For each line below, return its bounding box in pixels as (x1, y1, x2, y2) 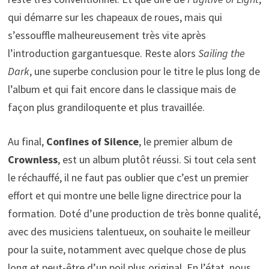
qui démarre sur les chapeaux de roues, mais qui (7, 10, 222, 25)
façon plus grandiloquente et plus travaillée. (7, 100, 205, 115)
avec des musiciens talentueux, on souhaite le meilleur (7, 225, 250, 239)
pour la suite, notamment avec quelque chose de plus (7, 243, 246, 257)
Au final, (7, 134, 46, 149)
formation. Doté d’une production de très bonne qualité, (7, 207, 261, 221)
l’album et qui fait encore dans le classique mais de (7, 82, 236, 97)
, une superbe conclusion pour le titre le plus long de (29, 64, 260, 79)
